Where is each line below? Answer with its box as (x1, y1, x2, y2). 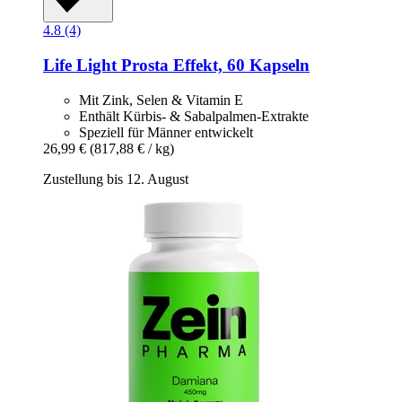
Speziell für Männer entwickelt (79, 124, 253, 140)
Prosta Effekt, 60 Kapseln (117, 56, 310, 75)
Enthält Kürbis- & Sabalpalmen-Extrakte (79, 108, 309, 124)
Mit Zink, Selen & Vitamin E (79, 92, 243, 108)
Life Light (43, 56, 117, 75)
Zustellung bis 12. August (43, 170, 188, 187)
